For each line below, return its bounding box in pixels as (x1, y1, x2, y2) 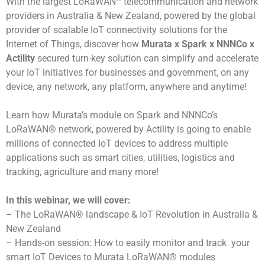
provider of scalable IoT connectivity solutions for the (6, 24, 227, 36)
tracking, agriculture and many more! (6, 166, 159, 178)
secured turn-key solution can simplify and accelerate (35, 53, 258, 64)
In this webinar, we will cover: (6, 195, 131, 206)
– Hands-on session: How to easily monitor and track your (6, 237, 250, 249)
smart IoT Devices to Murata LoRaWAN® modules (6, 251, 215, 263)
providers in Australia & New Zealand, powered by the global (6, 10, 256, 22)
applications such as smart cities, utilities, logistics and (6, 152, 235, 164)
